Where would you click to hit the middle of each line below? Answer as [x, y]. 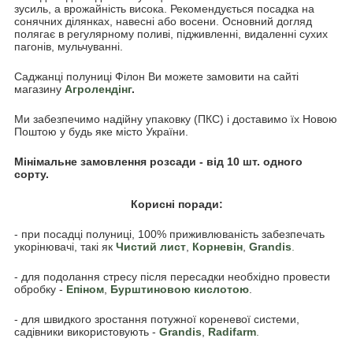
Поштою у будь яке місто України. [101, 132]
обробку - [40, 290]
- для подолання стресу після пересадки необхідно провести [172, 277]
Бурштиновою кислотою [180, 290]
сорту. [32, 175]
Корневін [217, 247]
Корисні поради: [176, 204]
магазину [39, 89]
